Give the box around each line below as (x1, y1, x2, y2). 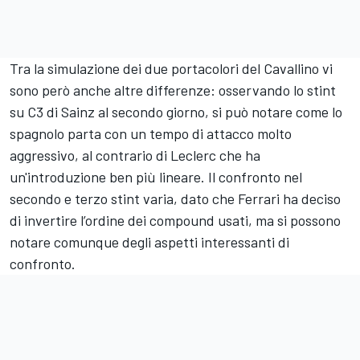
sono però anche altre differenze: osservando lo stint (10, 80, 336, 99)
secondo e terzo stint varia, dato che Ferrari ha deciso (10, 189, 341, 207)
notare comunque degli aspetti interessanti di (10, 232, 289, 251)
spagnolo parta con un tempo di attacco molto (10, 124, 292, 142)
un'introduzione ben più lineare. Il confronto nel (10, 167, 302, 186)
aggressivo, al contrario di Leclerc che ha (10, 145, 260, 164)
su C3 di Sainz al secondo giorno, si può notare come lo (10, 102, 342, 121)
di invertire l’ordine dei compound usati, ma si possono (10, 211, 341, 229)
